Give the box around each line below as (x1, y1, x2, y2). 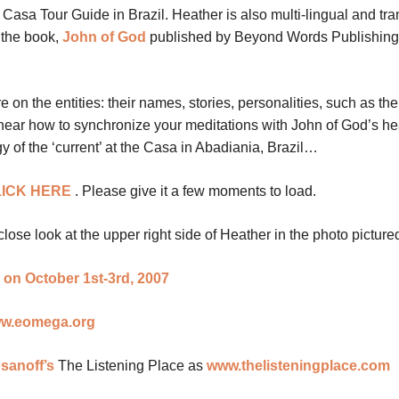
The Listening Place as (54, 358, 207, 374)
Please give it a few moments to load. (82, 183, 316, 199)
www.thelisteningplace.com (207, 358, 390, 374)
